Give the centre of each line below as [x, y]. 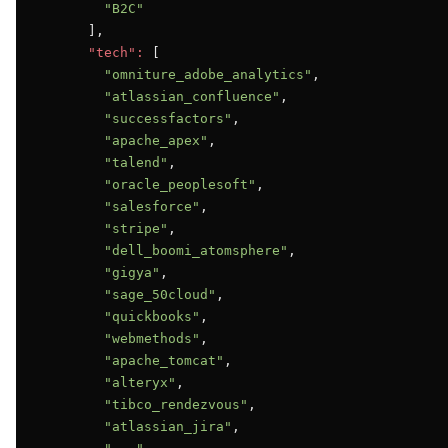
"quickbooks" [152, 316]
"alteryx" [140, 382]
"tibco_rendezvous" [176, 404]
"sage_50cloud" [160, 294]
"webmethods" [152, 338]
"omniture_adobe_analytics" [208, 74]
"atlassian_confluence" [192, 96]
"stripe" [136, 228]
